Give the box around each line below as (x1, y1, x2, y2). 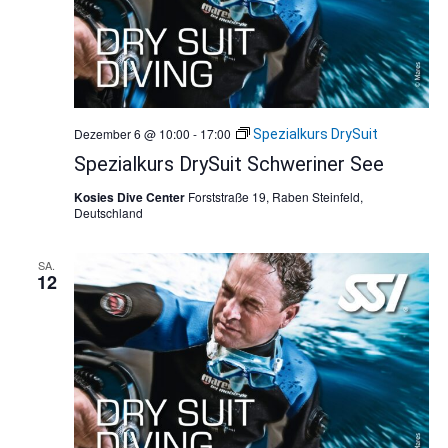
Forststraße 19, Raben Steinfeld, (187, 187, 363, 205)
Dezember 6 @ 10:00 (73, 124, 190, 142)
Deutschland (73, 203, 143, 221)
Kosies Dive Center (73, 187, 188, 206)
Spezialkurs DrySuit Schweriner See (73, 151, 384, 176)
